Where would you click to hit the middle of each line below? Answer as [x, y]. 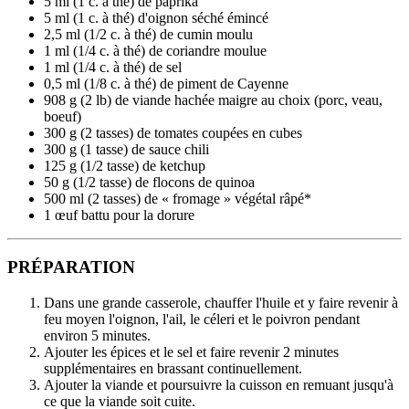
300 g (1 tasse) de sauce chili [126, 150]
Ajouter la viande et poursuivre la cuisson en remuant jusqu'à [219, 384]
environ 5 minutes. [97, 335]
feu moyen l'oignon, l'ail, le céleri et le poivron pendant [202, 319]
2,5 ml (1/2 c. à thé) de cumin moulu [148, 35]
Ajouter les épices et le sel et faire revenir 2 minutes [191, 351]
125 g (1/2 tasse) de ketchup [125, 166]
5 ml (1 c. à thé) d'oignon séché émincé [156, 18]
